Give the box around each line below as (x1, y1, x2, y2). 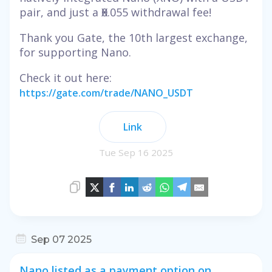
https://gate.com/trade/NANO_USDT (19, 86, 193, 100)
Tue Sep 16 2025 (99, 146, 173, 159)
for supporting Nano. (19, 45, 131, 60)
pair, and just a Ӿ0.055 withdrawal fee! (19, 5, 211, 20)
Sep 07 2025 (31, 234, 92, 246)
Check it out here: (19, 70, 112, 86)
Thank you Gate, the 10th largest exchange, (19, 30, 248, 46)
